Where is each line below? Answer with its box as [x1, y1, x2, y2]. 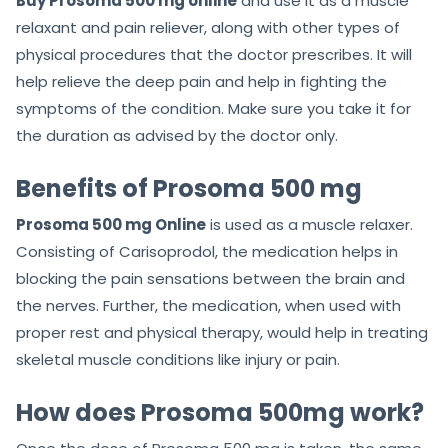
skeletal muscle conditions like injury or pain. [16, 349, 340, 371]
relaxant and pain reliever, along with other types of [16, 17, 400, 39]
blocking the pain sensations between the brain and [16, 268, 405, 290]
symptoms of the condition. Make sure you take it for [16, 98, 411, 120]
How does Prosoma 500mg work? [16, 396, 424, 430]
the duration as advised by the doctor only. [16, 125, 338, 147]
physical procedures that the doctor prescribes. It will [16, 44, 412, 66]
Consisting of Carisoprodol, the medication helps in [16, 241, 398, 263]
